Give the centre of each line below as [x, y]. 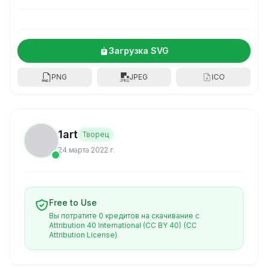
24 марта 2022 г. [86, 150]
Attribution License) [83, 235]
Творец [96, 134]
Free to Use [73, 202]
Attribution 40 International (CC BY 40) [115, 225]
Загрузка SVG [139, 51]
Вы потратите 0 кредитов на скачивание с [124, 216]
